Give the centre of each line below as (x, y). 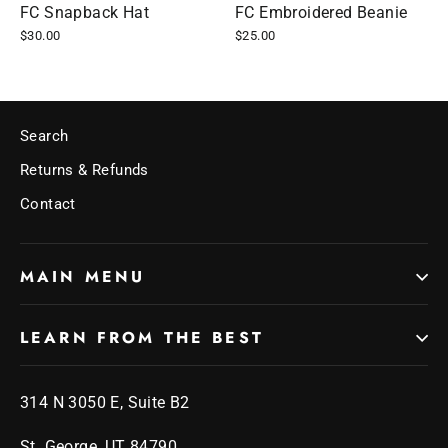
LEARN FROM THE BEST (142, 338)
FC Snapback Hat (84, 13)
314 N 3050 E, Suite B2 (105, 403)
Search (44, 136)
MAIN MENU (83, 277)
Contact (48, 204)
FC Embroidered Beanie (321, 13)
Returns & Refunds (84, 170)
